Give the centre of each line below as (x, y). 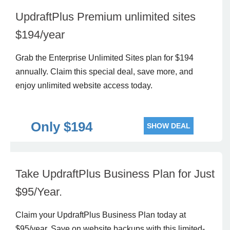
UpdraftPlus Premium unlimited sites (106, 17)
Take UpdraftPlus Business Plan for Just (115, 174)
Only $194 (61, 127)
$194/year (40, 35)
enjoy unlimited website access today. (84, 85)
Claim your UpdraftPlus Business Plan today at (101, 215)
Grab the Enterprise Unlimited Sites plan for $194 (104, 58)
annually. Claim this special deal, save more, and (104, 72)
